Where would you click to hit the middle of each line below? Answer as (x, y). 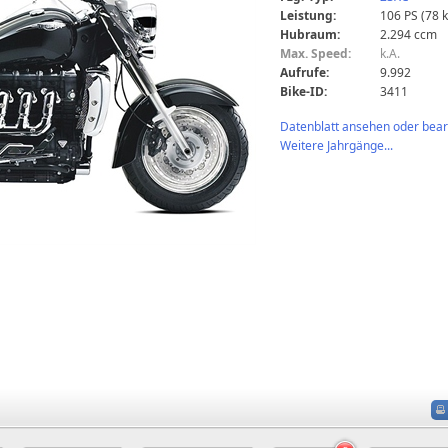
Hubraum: (310, 34)
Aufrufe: (304, 72)
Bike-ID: (303, 91)
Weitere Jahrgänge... (336, 145)
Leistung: (308, 15)
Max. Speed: (315, 53)
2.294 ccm (408, 34)
